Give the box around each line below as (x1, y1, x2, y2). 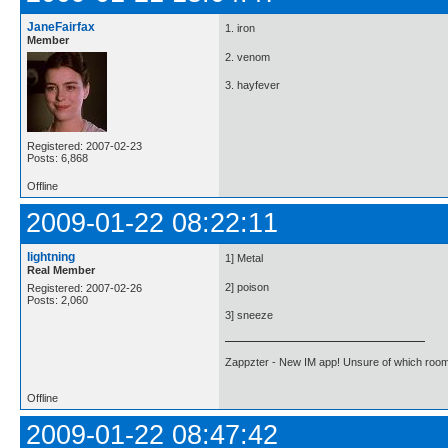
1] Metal (225, 252, 263, 265)
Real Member (27, 264, 95, 276)
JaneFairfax (27, 20, 95, 34)
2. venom (225, 50, 270, 63)
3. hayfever (225, 79, 280, 92)
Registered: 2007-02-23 (27, 140, 142, 152)
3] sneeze (225, 309, 273, 322)
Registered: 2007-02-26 (27, 282, 142, 294)
